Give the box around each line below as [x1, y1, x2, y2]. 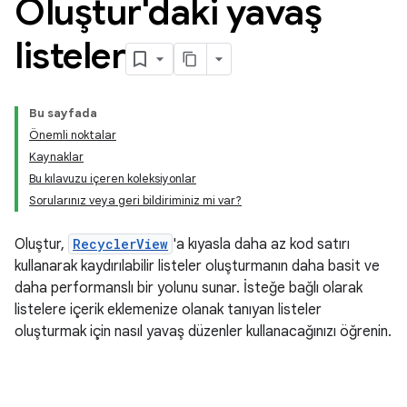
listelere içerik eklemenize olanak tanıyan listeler [15, 301, 322, 319]
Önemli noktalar [29, 127, 116, 143]
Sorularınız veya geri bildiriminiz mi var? [29, 193, 242, 208]
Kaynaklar [29, 149, 84, 164]
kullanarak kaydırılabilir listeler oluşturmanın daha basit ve [15, 257, 380, 275]
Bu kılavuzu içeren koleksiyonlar [29, 171, 196, 186]
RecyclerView [73, 235, 168, 253]
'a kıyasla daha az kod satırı [173, 235, 350, 253]
